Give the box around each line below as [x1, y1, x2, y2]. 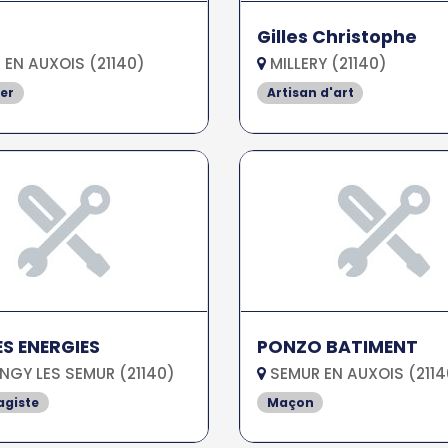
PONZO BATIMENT [256, 334, 418, 359]
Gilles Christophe [256, 24, 417, 49]
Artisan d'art [266, 83, 354, 101]
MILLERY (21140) [265, 52, 387, 74]
